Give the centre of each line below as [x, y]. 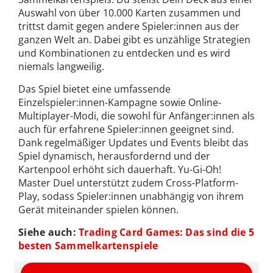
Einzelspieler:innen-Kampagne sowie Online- [120, 103]
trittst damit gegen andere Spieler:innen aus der [129, 27]
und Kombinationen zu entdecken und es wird [124, 53]
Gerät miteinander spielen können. [98, 210]
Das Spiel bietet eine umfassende [94, 89]
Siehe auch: [49, 232]
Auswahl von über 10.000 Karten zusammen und [129, 13]
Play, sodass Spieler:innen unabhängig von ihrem [131, 197]
